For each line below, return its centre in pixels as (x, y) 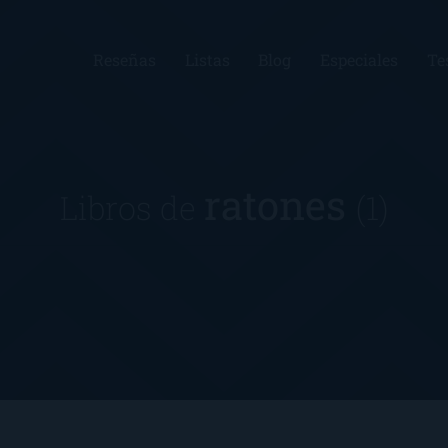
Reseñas (124, 59)
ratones (279, 204)
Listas (207, 59)
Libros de (131, 207)
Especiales (359, 59)
